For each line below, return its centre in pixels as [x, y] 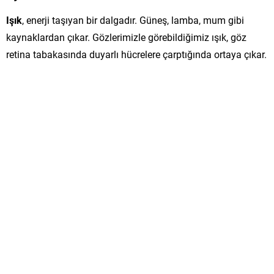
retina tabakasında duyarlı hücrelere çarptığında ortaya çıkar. [136, 54]
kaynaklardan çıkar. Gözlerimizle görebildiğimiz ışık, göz [126, 37]
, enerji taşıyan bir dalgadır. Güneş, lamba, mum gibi [133, 20]
